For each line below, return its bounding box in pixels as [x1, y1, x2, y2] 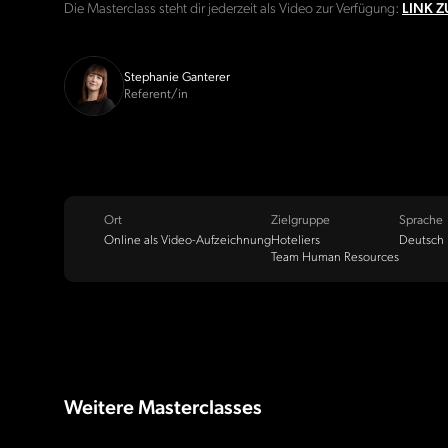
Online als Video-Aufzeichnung [104, 232, 271, 248]
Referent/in [124, 87, 188, 103]
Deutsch [399, 232, 444, 248]
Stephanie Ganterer [124, 70, 230, 86]
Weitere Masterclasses [64, 395, 262, 420]
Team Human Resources [271, 249, 399, 265]
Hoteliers [271, 232, 320, 248]
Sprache [399, 213, 443, 229]
